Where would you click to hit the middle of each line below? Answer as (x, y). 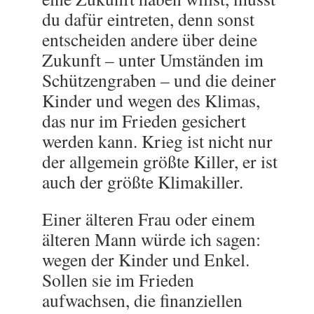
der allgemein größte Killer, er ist (160, 161)
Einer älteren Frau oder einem (149, 219)
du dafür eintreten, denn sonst (148, 19)
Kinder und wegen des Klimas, (151, 100)
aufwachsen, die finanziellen (142, 300)
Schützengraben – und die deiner (159, 80)
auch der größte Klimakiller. (143, 182)
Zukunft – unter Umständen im (153, 60)
